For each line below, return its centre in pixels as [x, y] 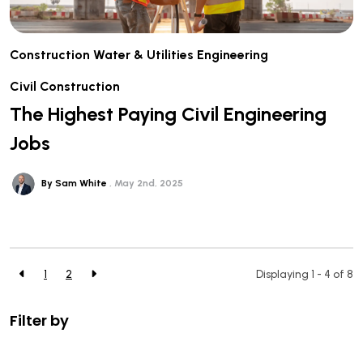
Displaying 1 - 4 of [301, 275]
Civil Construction [65, 86]
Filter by [39, 320]
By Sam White [75, 183]
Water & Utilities [143, 54]
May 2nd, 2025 [148, 183]
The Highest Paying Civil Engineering [168, 113]
